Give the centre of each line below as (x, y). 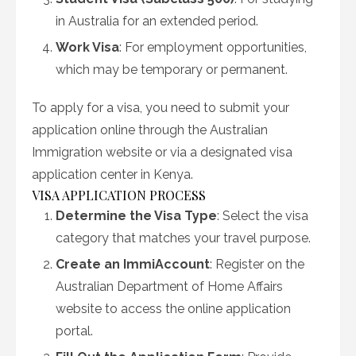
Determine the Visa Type (136, 216)
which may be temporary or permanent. (172, 70)
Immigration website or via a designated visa (162, 152)
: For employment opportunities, (213, 47)
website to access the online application (173, 309)
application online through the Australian (150, 130)
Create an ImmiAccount (133, 264)
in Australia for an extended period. (157, 21)
